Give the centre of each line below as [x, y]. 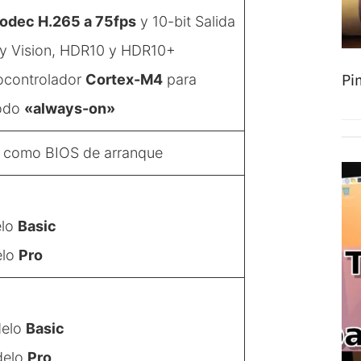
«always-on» [70, 108]
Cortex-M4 [124, 79]
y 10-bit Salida [186, 21]
